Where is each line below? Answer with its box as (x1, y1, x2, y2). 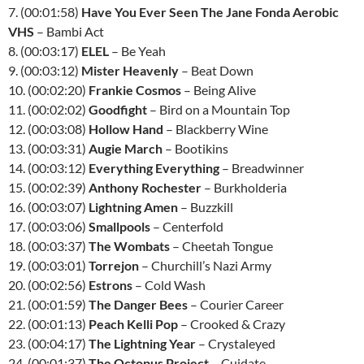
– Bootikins (162, 141, 228, 156)
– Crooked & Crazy (178, 316, 285, 331)
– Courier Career (188, 297, 284, 312)
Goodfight (89, 102, 147, 117)
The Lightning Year (89, 336, 196, 351)
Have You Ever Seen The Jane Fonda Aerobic (81, 4, 339, 19)
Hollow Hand (89, 121, 163, 136)
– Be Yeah (109, 43, 166, 58)
